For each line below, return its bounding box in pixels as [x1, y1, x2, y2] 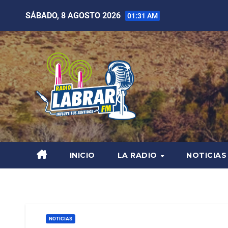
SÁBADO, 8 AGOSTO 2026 [25, 10, 123, 20]
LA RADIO [117, 151, 159, 160]
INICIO [69, 151, 95, 160]
